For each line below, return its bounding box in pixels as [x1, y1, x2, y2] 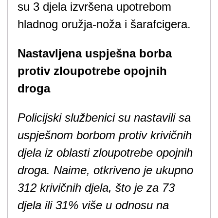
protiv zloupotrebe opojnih [18, 64, 167, 77]
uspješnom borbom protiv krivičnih [18, 128, 192, 142]
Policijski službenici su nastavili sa [18, 111, 191, 124]
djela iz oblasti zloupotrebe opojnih [18, 146, 193, 159]
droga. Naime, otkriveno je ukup [18, 163, 181, 177]
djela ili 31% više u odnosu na [18, 199, 169, 212]
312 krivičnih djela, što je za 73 [18, 181, 175, 194]
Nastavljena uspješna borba [18, 47, 172, 60]
